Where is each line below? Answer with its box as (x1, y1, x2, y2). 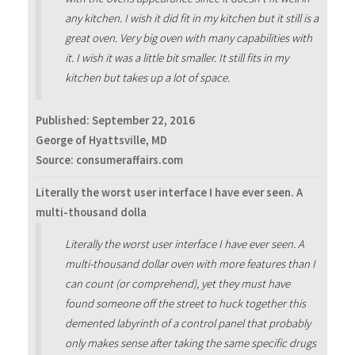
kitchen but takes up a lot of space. (64, 71, 230, 86)
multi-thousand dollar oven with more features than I (64, 256, 315, 271)
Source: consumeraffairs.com (36, 153, 183, 168)
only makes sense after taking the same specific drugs (64, 335, 316, 350)
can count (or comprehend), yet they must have (64, 276, 290, 291)
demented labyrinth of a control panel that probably (64, 315, 311, 330)
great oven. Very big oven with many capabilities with (64, 31, 312, 46)
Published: (36, 113, 92, 128)
